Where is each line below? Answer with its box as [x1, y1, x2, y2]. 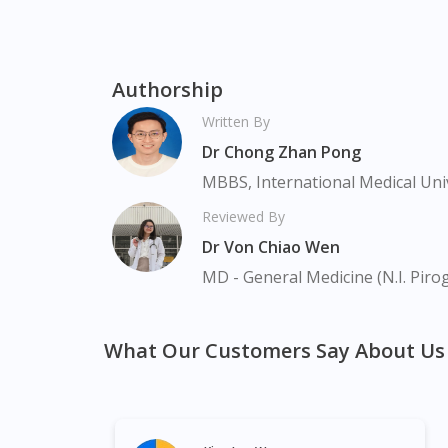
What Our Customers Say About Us [104, 337, 445, 365]
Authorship [112, 76, 223, 104]
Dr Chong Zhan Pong [202, 141, 361, 164]
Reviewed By [202, 207, 285, 227]
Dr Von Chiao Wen [202, 236, 340, 259]
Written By [202, 112, 270, 132]
